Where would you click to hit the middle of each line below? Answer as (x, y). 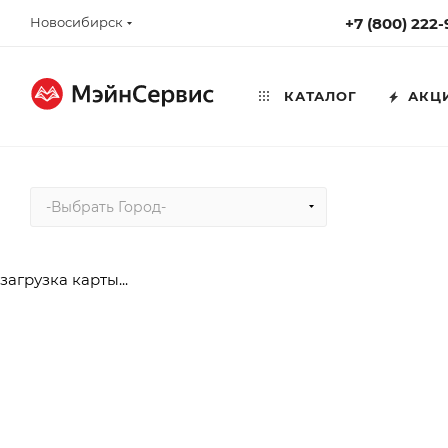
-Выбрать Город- (106, 207)
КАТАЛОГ (318, 96)
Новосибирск (76, 22)
